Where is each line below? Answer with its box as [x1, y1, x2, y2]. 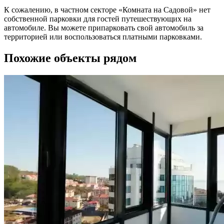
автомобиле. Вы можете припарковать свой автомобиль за [4, 23, 203, 32]
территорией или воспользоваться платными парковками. [4, 32, 202, 41]
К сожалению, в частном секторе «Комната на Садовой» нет [4, 5, 210, 14]
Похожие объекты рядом [4, 51, 136, 65]
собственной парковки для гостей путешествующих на [4, 14, 191, 23]
